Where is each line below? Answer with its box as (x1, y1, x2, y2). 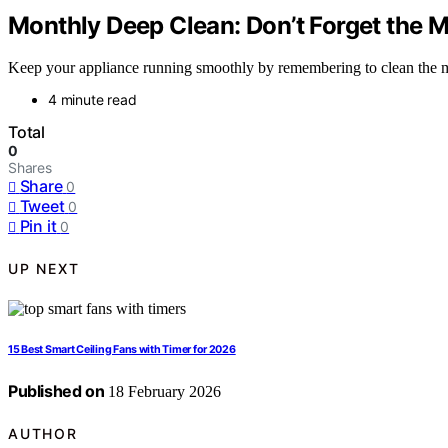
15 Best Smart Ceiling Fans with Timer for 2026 (8, 343, 236, 357)
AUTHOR (8, 424, 78, 442)
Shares (8, 159, 52, 177)
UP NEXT (8, 259, 80, 277)
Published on (8, 381, 105, 402)
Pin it (19, 216, 57, 237)
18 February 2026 (104, 383, 222, 401)
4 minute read (48, 91, 137, 109)
